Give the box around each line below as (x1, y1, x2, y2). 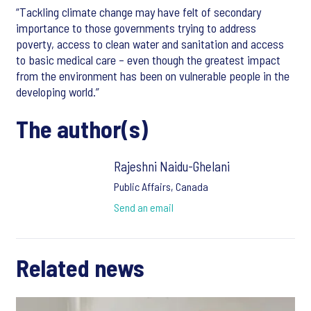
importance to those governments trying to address (16, 20, 256, 36)
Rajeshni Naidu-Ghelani (113, 158, 230, 175)
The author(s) (16, 115, 148, 144)
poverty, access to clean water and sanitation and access (16, 36, 284, 52)
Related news (16, 253, 144, 283)
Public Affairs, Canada (113, 180, 208, 194)
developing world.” (16, 84, 99, 100)
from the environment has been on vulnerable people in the (16, 68, 289, 84)
